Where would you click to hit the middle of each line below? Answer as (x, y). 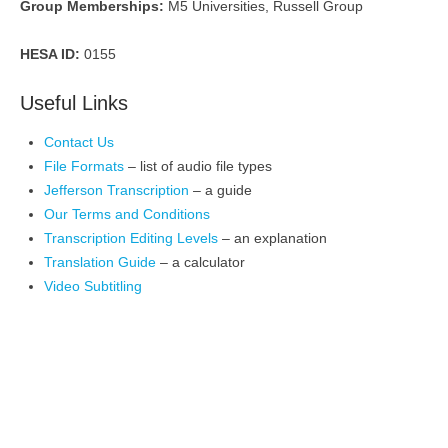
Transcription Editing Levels (131, 238)
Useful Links (74, 103)
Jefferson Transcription (116, 190)
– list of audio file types (198, 166)
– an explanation (272, 238)
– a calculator (202, 262)
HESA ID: (50, 54)
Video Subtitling (93, 286)
